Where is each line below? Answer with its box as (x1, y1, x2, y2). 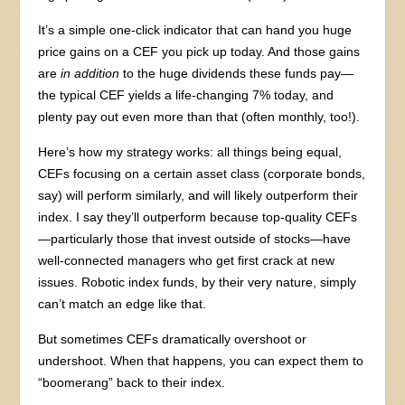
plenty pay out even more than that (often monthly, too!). (38, 108, 361, 124)
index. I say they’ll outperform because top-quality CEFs (38, 209, 358, 224)
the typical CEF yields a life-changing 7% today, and (38, 87, 334, 102)
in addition (61, 65, 124, 80)
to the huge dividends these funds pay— (123, 65, 354, 80)
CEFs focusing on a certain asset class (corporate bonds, (38, 165, 366, 181)
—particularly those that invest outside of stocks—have (38, 231, 352, 246)
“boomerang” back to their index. (38, 374, 226, 390)
